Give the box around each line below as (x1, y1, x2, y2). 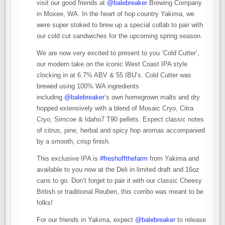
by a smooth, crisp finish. (37, 138, 111, 146)
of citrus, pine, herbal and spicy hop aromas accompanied (37, 127, 205, 135)
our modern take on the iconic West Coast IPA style (37, 60, 188, 68)
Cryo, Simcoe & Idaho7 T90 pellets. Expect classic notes (37, 116, 204, 124)
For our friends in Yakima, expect (37, 216, 136, 224)
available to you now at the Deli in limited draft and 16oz (37, 166, 200, 174)
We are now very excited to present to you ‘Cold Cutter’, (37, 49, 200, 57)
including (37, 93, 65, 101)
